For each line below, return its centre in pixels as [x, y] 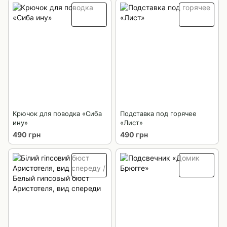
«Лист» [131, 123]
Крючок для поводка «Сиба [57, 114]
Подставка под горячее [158, 114]
